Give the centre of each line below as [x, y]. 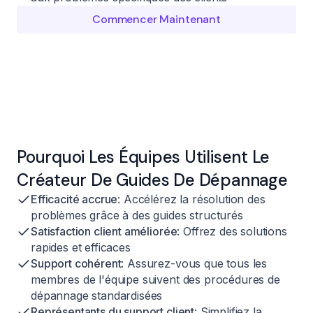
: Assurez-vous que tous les [194, 263]
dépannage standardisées [97, 295]
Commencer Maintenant [156, 19]
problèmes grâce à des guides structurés [137, 215]
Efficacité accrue [74, 199]
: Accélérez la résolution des [191, 199]
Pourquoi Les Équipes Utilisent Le [144, 156]
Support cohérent [76, 263]
